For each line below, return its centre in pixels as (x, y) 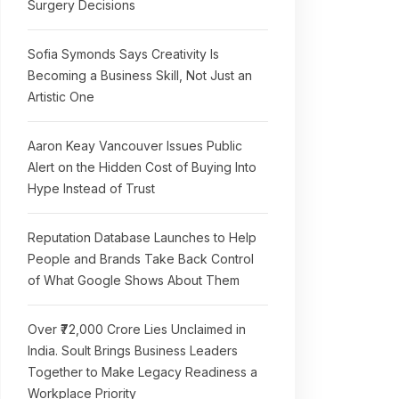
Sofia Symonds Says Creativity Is (123, 54)
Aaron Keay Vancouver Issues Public (135, 146)
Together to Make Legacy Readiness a (142, 372)
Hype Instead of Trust (91, 188)
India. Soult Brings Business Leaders (133, 350)
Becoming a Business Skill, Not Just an (140, 75)
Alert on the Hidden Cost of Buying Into (142, 167)
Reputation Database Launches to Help (142, 237)
